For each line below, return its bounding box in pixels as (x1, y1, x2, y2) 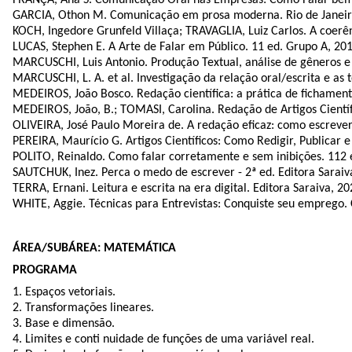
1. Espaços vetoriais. (13, 285, 115, 299)
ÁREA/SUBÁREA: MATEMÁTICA (13, 241, 176, 255)
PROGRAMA (13, 263, 77, 277)
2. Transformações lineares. (13, 301, 154, 314)
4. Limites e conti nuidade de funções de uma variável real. (13, 332, 314, 346)
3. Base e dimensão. (13, 317, 115, 330)
